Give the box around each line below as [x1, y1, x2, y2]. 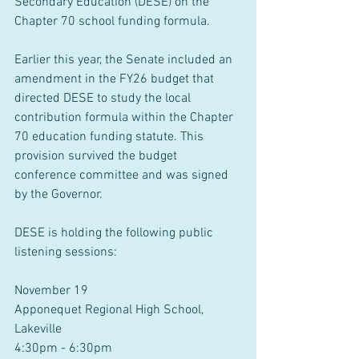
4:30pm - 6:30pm [14, 341, 112, 357]
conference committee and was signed [14, 167, 232, 184]
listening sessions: [14, 244, 117, 260]
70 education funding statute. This [14, 129, 207, 145]
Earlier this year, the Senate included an [14, 52, 236, 68]
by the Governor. [14, 187, 103, 203]
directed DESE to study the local [14, 91, 194, 107]
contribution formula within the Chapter [14, 110, 236, 126]
